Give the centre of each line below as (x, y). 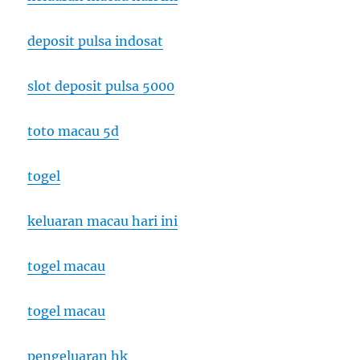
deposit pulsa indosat (96, 41)
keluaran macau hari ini (103, 221)
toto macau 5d (74, 131)
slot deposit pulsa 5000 (101, 86)
